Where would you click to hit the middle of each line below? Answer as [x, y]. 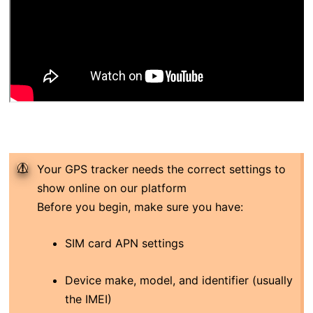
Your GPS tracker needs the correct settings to [161, 169]
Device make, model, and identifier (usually [179, 281]
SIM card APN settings [124, 243]
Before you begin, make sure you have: [140, 206]
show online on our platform [111, 188]
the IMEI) [88, 299]
